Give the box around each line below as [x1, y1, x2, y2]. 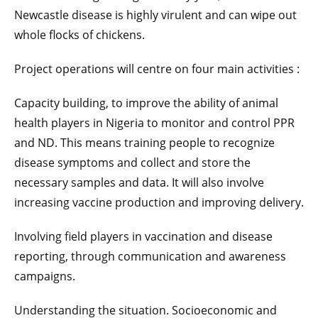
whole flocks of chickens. [14, 27, 145, 43]
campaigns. [14, 268, 75, 285]
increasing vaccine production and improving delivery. [14, 194, 304, 211]
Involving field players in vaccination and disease [14, 229, 273, 245]
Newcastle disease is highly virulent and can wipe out [14, 7, 297, 23]
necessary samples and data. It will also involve [14, 175, 264, 191]
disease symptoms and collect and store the [14, 155, 251, 171]
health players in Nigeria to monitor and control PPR [14, 115, 295, 131]
